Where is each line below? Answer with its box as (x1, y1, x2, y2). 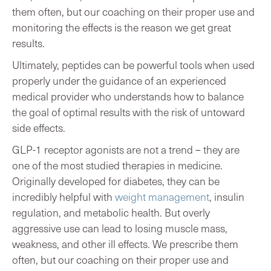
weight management (115, 189, 209, 204)
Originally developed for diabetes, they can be (12, 173, 220, 188)
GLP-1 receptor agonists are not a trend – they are (12, 142, 240, 157)
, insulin (209, 189, 244, 204)
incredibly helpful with (12, 189, 115, 204)
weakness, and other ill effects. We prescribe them (12, 236, 238, 251)
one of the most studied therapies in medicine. (12, 157, 223, 172)
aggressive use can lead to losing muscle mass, (12, 220, 227, 235)
